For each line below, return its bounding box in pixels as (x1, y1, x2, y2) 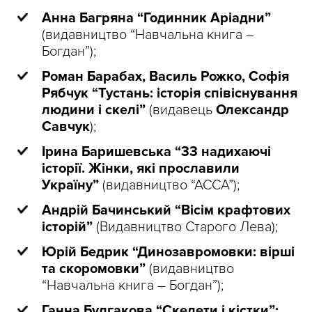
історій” (42, 219, 93, 236)
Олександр (216, 102, 289, 119)
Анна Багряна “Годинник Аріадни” (42, 10, 271, 27)
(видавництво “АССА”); (102, 177, 240, 194)
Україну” (42, 177, 102, 194)
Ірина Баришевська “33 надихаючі (42, 143, 271, 161)
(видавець (149, 102, 216, 119)
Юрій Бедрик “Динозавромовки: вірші (42, 244, 295, 261)
